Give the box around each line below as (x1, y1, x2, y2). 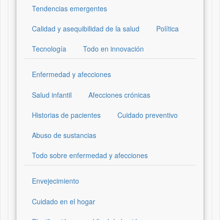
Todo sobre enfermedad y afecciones (32, 150, 148, 160)
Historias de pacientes (32, 110, 101, 120)
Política (156, 24, 179, 33)
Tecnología (32, 44, 66, 54)
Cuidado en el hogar (32, 196, 95, 206)
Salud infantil (32, 90, 72, 100)
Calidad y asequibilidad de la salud (32, 24, 139, 33)
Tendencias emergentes (32, 3, 107, 13)
